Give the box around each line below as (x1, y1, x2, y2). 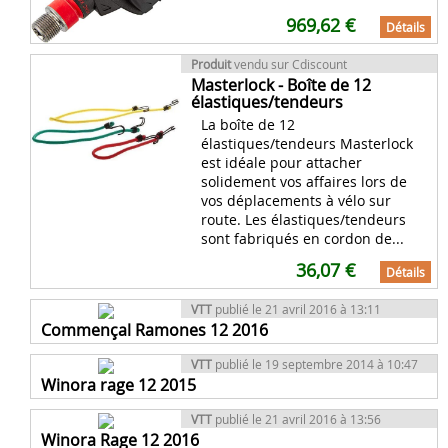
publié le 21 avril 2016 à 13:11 (212, 300, 381, 317)
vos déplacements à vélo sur (201, 190, 391, 210)
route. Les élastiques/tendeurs (201, 209, 406, 229)
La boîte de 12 (201, 114, 295, 134)
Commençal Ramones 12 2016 (41, 318, 268, 341)
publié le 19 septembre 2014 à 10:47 (212, 355, 418, 372)
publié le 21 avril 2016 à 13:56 (212, 410, 381, 427)
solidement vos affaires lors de (201, 171, 407, 191)
